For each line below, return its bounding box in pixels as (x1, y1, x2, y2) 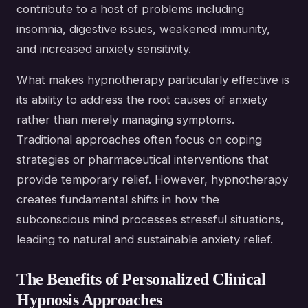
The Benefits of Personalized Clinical (16, 269, 266, 288)
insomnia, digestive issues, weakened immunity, (16, 21, 270, 36)
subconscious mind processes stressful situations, (16, 212, 284, 226)
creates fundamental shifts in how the (16, 192, 219, 206)
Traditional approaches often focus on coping (16, 132, 262, 146)
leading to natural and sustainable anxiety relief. (16, 232, 273, 246)
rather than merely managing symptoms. (16, 112, 234, 126)
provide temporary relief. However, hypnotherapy (16, 172, 288, 186)
